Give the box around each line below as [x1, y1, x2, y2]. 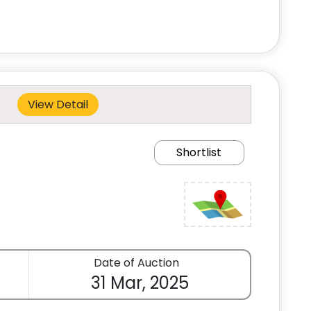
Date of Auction [93, 255, 179, 271]
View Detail [27, 96, 88, 112]
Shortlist [176, 144, 222, 160]
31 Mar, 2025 [90, 271, 189, 294]
